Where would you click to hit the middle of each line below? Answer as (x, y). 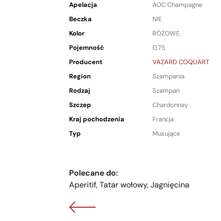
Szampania (168, 76)
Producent (86, 62)
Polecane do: (93, 173)
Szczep (80, 105)
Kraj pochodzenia (97, 119)
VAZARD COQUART (181, 62)
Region (80, 76)
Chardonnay (170, 105)
